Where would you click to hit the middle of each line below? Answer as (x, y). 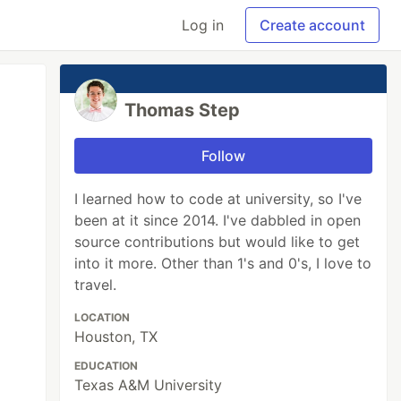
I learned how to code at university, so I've (218, 199)
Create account (312, 25)
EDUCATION (107, 366)
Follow (224, 156)
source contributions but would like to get (218, 242)
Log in (203, 25)
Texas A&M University (149, 385)
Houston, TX (116, 337)
